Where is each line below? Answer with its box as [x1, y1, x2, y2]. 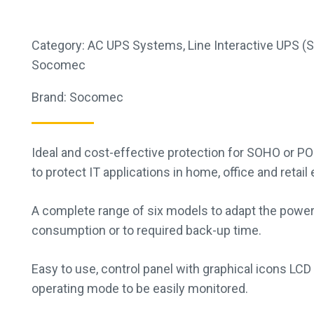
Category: [32, 38, 88, 53]
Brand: [32, 90, 69, 104]
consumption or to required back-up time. [32, 223, 261, 238]
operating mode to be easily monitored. [32, 281, 248, 296]
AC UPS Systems [88, 38, 183, 53]
